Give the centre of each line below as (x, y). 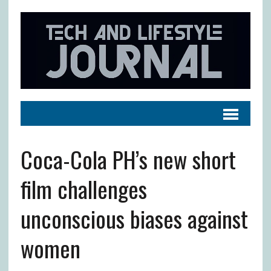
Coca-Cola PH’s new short (128, 159)
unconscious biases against (134, 218)
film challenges (83, 188)
